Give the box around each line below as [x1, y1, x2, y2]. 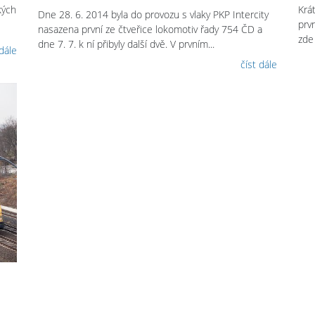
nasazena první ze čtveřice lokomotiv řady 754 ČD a [38, 22, 263, 37]
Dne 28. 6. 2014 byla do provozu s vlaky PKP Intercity [38, 8, 269, 22]
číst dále [240, 58, 277, 72]
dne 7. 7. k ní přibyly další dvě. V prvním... [38, 37, 215, 51]
